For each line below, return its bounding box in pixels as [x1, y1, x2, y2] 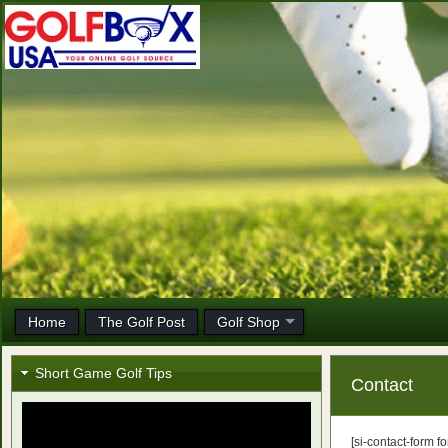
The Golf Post [98, 314, 185, 330]
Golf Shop [217, 314, 280, 330]
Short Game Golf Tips [34, 364, 172, 381]
